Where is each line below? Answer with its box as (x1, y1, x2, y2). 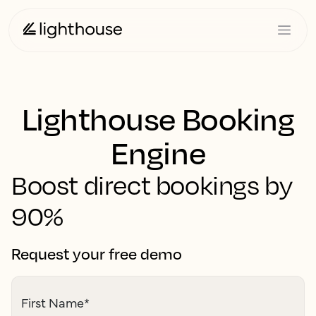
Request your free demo (11, 244, 182, 263)
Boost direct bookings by (11, 169, 293, 200)
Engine (110, 133, 206, 171)
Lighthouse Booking (21, 99, 295, 138)
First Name (21, 293, 85, 311)
